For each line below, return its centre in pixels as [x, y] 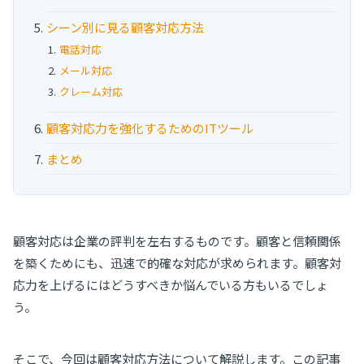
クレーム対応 [91, 91]
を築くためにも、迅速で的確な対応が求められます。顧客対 [177, 263]
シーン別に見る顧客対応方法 [125, 27]
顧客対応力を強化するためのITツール [150, 128]
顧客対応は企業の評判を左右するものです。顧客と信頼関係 [177, 241]
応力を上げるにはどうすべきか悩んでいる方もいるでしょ [171, 285]
